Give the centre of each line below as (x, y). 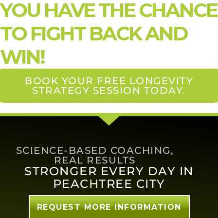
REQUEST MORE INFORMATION (109, 207)
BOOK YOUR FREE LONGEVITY (109, 81)
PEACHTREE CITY (109, 184)
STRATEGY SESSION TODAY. (109, 91)
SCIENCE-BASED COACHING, (95, 151)
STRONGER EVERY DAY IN (109, 171)
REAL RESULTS (95, 160)
